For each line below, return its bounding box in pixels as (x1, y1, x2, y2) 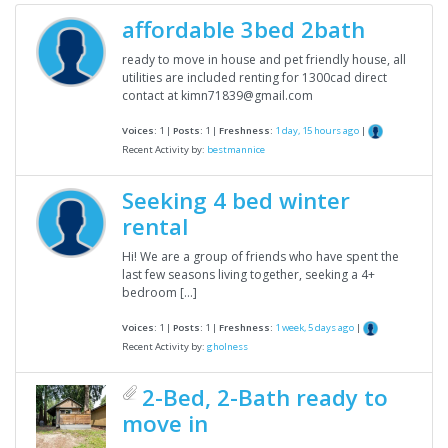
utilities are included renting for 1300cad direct (122, 68, 387, 86)
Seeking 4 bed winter (122, 185, 350, 217)
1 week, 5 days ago (275, 321, 354, 335)
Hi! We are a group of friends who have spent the (122, 248, 399, 266)
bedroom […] (122, 284, 197, 302)
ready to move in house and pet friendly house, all (122, 50, 406, 68)
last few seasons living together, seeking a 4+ (122, 266, 375, 284)
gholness (207, 340, 248, 354)
